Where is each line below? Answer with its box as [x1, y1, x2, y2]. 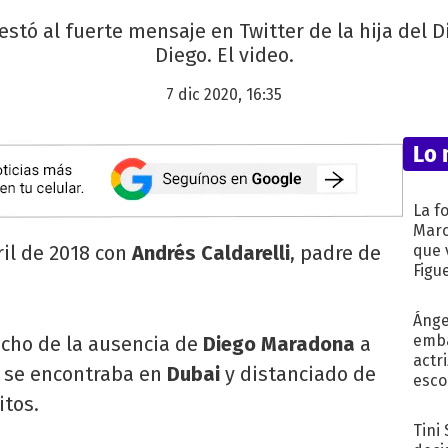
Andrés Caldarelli [132, 241, 290, 266]
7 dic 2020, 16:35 [166, 85, 282, 105]
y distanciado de [225, 362, 376, 387]
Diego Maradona [203, 332, 355, 357]
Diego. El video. [154, 43, 294, 68]
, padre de [290, 241, 381, 266]
